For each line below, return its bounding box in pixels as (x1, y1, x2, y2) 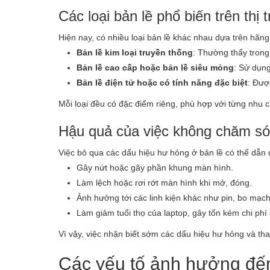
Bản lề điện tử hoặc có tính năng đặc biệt (77, 77, 248, 87)
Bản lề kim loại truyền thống (77, 47, 193, 57)
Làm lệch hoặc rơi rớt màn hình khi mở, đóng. (77, 177, 252, 187)
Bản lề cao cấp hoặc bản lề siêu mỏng (77, 62, 234, 72)
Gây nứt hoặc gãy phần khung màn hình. (77, 162, 233, 172)
